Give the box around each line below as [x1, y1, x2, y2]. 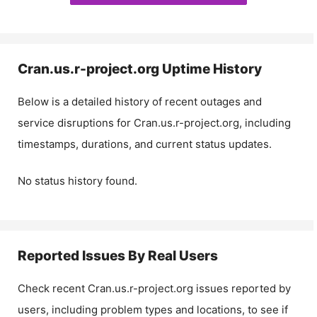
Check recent [18, 282, 88, 295]
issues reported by [193, 282, 291, 295]
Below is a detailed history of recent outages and [18, 94, 262, 108]
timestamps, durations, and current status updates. [18, 137, 272, 151]
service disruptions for [18, 115, 134, 129]
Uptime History [159, 60, 262, 77]
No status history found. [18, 174, 137, 188]
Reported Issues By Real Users [18, 248, 218, 264]
